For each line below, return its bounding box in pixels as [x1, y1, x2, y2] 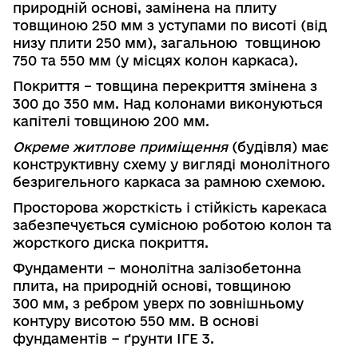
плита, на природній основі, [13, 277, 216, 293]
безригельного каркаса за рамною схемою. [13, 173, 325, 189]
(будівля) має [228, 138, 328, 154]
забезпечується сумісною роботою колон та [13, 217, 332, 233]
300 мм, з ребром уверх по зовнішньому [13, 295, 304, 311]
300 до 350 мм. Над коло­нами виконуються [13, 95, 323, 111]
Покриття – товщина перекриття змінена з [13, 78, 317, 93]
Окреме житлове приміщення [13, 138, 228, 154]
